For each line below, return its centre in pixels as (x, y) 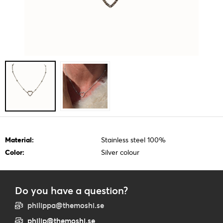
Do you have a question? (71, 190)
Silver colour (120, 152)
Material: (19, 140)
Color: (15, 152)
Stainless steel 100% (133, 140)
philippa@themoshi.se (66, 205)
